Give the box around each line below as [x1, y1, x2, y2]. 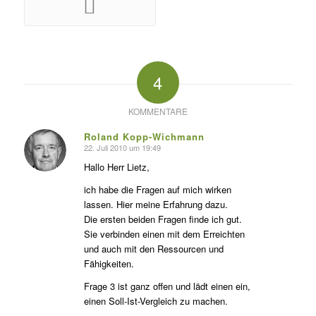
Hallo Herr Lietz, [83, 160, 150, 174]
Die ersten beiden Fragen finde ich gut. [83, 212, 242, 226]
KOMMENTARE [128, 104, 188, 117]
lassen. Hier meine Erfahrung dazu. [83, 197, 228, 212]
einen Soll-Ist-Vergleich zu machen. [83, 294, 228, 308]
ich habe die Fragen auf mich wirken [83, 183, 231, 197]
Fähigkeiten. [83, 257, 134, 271]
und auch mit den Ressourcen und [83, 242, 224, 256]
